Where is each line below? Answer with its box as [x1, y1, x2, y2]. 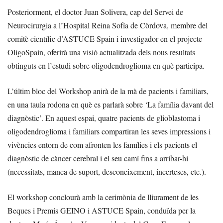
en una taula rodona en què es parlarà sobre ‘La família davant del [7, 99, 214, 110]
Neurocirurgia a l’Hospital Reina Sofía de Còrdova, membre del [7, 20, 208, 31]
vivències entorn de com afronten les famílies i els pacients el [7, 139, 197, 150]
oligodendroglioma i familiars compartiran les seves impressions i [7, 126, 211, 137]
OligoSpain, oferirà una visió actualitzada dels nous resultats [7, 47, 195, 58]
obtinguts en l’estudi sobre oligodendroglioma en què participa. [7, 60, 205, 71]
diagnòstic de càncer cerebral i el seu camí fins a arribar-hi [7, 153, 188, 164]
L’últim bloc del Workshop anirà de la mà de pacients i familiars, [7, 86, 209, 97]
